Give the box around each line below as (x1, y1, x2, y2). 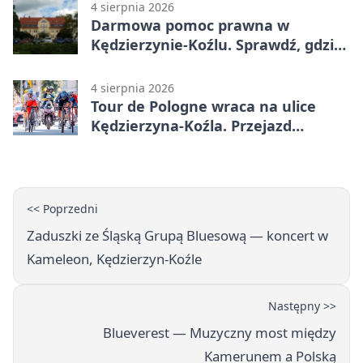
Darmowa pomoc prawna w (91, 15, 289, 36)
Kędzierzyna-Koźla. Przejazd (91, 116, 292, 136)
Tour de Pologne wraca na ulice (91, 96, 316, 117)
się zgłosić (91, 54, 163, 75)
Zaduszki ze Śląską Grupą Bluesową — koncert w (27, 226, 328, 246)
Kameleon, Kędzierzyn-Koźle (27, 250, 202, 269)
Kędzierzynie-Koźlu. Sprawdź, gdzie (91, 35, 343, 55)
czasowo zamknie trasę (91, 135, 260, 156)
